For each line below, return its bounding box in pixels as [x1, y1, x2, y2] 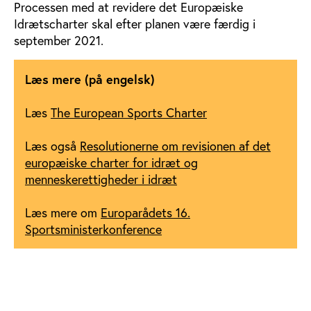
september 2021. [14, 31, 103, 49]
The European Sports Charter [51, 103, 207, 121]
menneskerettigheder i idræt [25, 170, 177, 187]
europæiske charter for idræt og [25, 153, 198, 171]
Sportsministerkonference [25, 220, 162, 237]
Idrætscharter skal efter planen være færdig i [14, 15, 255, 32]
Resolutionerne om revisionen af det [80, 137, 271, 154]
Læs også [25, 137, 80, 154]
